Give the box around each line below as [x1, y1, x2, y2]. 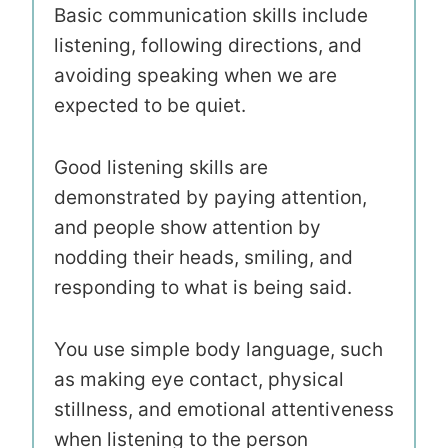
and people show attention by [54, 215, 321, 239]
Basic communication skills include [54, 3, 368, 27]
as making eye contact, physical [54, 367, 344, 391]
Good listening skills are [54, 155, 268, 179]
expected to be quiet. [54, 93, 246, 117]
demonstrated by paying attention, [54, 185, 367, 209]
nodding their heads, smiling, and [54, 245, 353, 269]
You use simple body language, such [54, 337, 383, 361]
